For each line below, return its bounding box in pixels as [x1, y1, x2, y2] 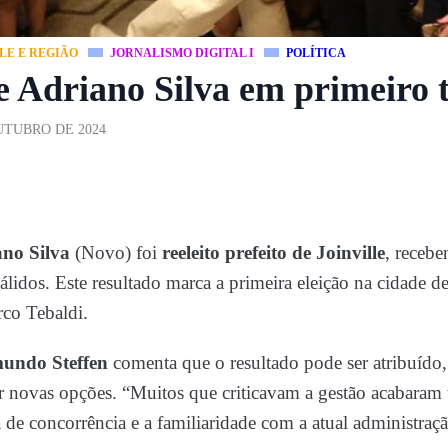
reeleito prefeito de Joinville [162, 242, 385, 264]
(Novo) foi [70, 242, 162, 264]
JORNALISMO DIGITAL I [110, 46, 254, 61]
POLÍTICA [286, 46, 346, 61]
